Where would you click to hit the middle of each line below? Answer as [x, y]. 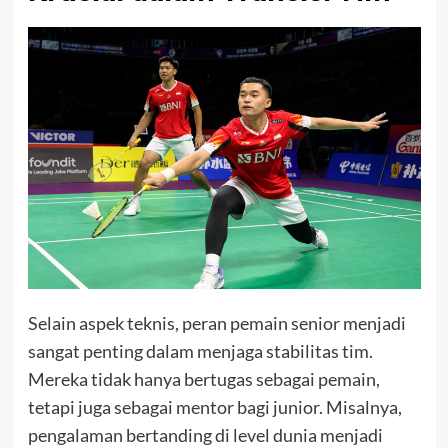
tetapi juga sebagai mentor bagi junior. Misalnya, [214, 407]
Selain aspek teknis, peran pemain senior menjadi [216, 323]
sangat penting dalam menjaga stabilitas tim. [200, 351]
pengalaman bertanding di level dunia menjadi [205, 435]
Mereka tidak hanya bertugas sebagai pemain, [203, 379]
